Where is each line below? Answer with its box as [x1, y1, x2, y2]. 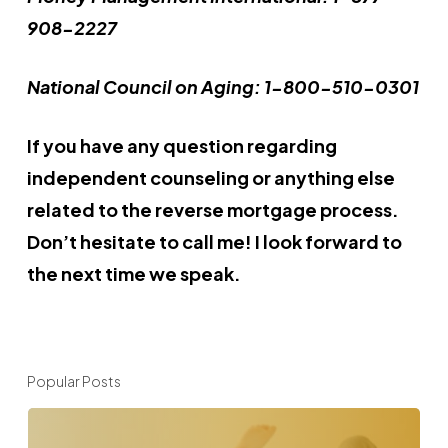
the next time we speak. [26, 262, 241, 285]
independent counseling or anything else [26, 166, 395, 189]
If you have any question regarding [26, 134, 337, 157]
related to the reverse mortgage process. [26, 198, 399, 221]
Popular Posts [26, 372, 121, 390]
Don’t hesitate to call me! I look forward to [26, 230, 402, 253]
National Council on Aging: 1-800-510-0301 [26, 75, 419, 98]
